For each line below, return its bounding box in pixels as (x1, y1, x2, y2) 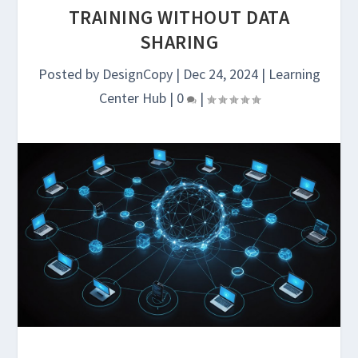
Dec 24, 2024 (182, 65, 258, 83)
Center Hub (98, 89, 166, 107)
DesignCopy (101, 65, 173, 83)
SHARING (139, 30, 219, 54)
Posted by (38, 65, 102, 83)
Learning (268, 65, 320, 83)
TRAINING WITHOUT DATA (68, 5, 290, 30)
